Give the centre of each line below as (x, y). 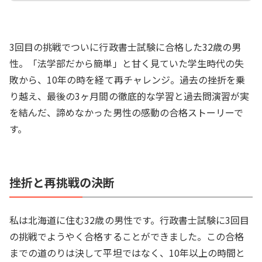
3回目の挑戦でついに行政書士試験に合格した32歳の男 (125, 47)
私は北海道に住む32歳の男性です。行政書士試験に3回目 (130, 220)
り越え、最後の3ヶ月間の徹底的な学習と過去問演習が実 (130, 96)
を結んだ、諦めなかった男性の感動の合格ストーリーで (127, 112)
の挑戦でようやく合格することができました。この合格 (127, 236)
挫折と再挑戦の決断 (62, 182)
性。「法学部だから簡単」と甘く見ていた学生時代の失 (127, 63)
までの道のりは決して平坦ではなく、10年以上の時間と (127, 253)
